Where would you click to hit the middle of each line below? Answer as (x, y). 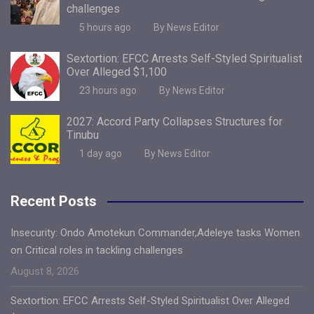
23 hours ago (108, 90)
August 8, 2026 (45, 271)
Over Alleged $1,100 (117, 71)
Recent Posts (54, 201)
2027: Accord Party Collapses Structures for (175, 121)
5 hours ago (105, 27)
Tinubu (83, 135)
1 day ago (100, 153)
